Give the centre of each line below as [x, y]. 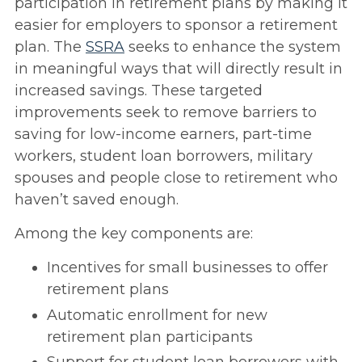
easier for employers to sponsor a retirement [176, 25]
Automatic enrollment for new [157, 315]
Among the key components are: [134, 234]
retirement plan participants [150, 337]
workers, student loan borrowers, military [164, 156]
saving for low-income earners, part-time [163, 135]
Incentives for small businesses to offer [187, 268]
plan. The [50, 47]
